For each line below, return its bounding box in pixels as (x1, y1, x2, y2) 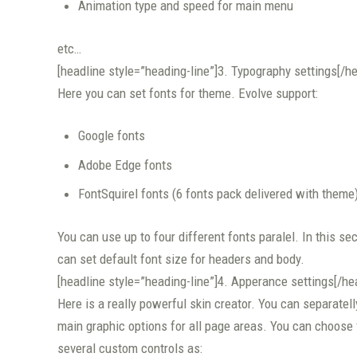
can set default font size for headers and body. (57, 250, 304, 267)
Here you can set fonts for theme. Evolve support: (57, 84, 318, 101)
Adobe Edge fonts (77, 156, 172, 173)
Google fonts (77, 127, 145, 144)
